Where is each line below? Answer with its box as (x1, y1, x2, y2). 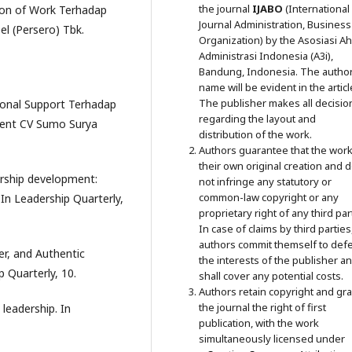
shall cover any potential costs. (198, 269, 343, 284)
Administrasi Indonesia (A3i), (198, 49, 333, 64)
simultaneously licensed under (198, 332, 345, 346)
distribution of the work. (198, 127, 312, 142)
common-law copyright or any (198, 190, 339, 205)
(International (282, 2, 350, 16)
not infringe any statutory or (198, 174, 332, 189)
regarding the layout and (198, 112, 316, 126)
